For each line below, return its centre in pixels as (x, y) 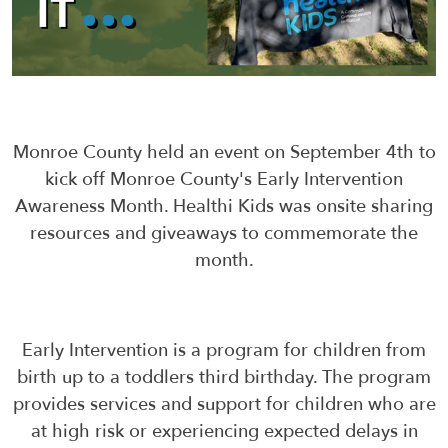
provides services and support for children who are (224, 404)
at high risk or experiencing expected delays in (224, 431)
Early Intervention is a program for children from (224, 350)
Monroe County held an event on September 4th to (224, 152)
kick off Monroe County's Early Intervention (224, 179)
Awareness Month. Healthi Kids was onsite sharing (224, 206)
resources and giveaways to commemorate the (224, 233)
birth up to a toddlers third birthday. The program (224, 377)
